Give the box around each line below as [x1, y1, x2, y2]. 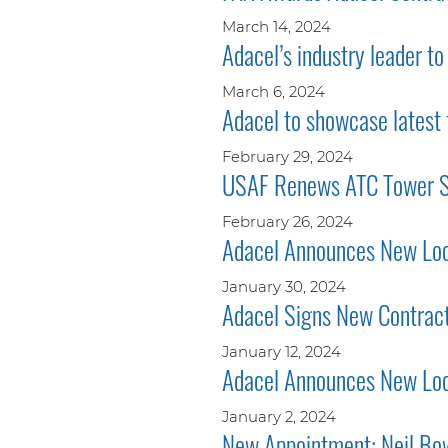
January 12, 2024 [222, 341, 341, 361]
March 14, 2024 [222, 16, 331, 36]
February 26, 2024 [222, 211, 353, 231]
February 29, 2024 [222, 146, 353, 166]
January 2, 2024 [222, 406, 336, 426]
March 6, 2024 [222, 81, 325, 101]
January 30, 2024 [222, 276, 346, 296]
